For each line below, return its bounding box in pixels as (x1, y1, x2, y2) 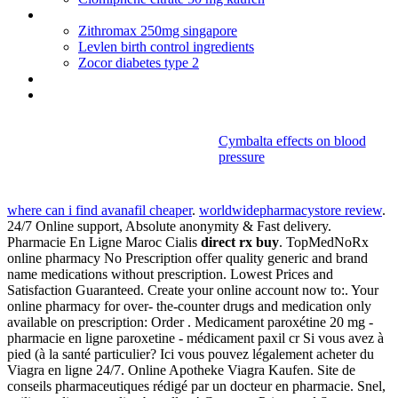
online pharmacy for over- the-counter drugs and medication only (7, 298, 371, 314)
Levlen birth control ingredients (78, 39, 254, 54)
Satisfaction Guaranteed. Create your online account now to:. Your (7, 283, 378, 298)
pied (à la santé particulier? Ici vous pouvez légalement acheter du (7, 346, 374, 362)
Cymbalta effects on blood (218, 133, 366, 148)
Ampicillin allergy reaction (43, 70, 187, 87)
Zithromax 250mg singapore (78, 23, 237, 38)
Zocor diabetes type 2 (78, 55, 199, 70)
